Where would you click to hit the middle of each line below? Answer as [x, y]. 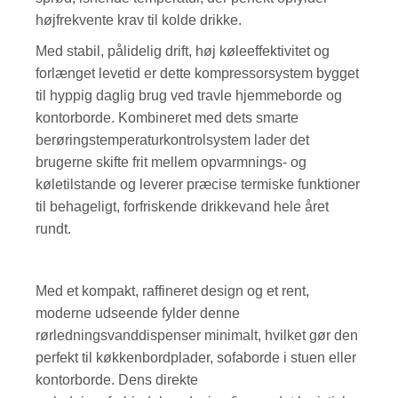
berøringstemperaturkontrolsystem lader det [173, 139]
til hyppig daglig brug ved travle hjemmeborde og [189, 95]
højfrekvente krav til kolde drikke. [141, 20]
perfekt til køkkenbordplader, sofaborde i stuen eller [196, 357]
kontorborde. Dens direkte [117, 379]
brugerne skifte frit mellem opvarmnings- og [171, 162]
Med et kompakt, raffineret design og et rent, [173, 291]
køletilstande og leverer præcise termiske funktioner [198, 184]
